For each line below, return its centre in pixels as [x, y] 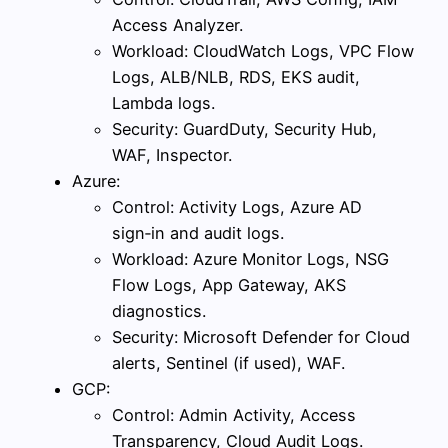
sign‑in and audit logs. [198, 233]
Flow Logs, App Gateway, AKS [229, 285]
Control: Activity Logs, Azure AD [237, 207]
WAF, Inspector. [172, 155]
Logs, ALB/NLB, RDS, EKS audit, [236, 77]
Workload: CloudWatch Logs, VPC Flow [263, 51]
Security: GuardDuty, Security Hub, [244, 129]
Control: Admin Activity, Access [234, 415]
